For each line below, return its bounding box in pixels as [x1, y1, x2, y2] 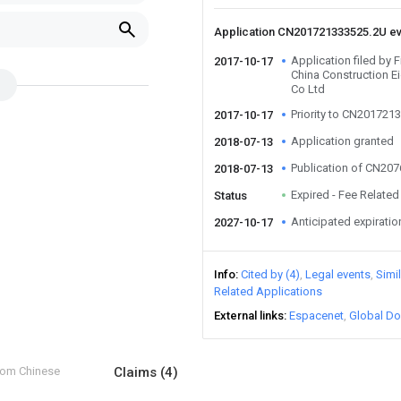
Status [214, 189, 247, 202]
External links [214, 309, 284, 322]
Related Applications [214, 285, 322, 298]
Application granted [291, 134, 394, 148]
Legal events [305, 268, 371, 281]
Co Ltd [291, 82, 325, 96]
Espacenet [289, 309, 344, 322]
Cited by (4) [241, 268, 300, 281]
